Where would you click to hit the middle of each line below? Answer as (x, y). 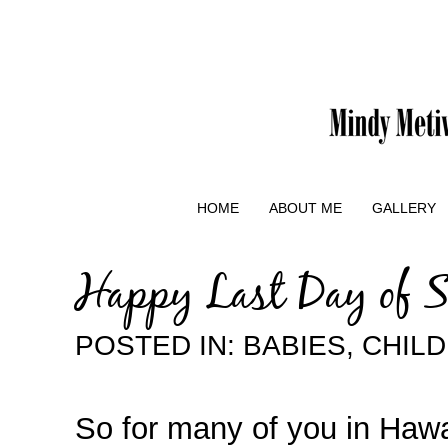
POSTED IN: (159, 345)
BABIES (294, 345)
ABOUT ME (305, 208)
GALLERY (404, 208)
